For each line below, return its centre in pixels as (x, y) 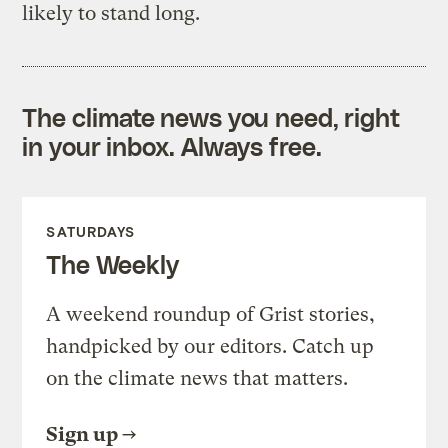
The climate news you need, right (211, 116)
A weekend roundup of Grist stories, (211, 314)
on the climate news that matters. (197, 378)
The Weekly (112, 263)
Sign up (82, 434)
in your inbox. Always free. (172, 145)
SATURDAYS (91, 231)
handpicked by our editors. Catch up (210, 346)
